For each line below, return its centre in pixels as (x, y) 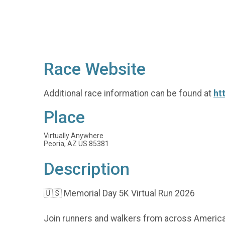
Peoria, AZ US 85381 (76, 144)
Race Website (95, 69)
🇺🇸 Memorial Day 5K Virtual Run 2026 (119, 193)
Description (87, 169)
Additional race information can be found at (129, 93)
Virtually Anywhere (74, 136)
